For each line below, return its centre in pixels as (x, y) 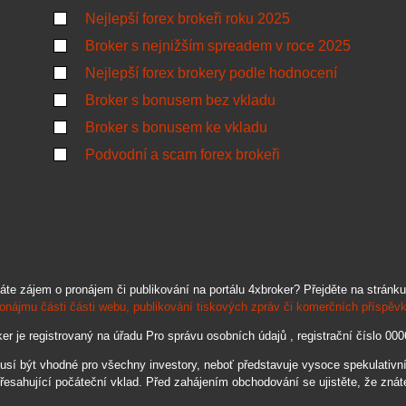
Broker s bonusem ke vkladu (176, 128)
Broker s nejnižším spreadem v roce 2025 (218, 46)
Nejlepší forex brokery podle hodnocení (211, 73)
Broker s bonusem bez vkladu (180, 101)
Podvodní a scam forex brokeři (183, 155)
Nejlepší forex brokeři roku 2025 (188, 19)
